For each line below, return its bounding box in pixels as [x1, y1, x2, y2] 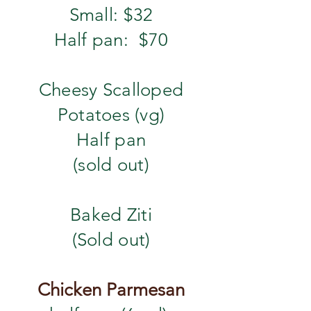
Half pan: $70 [53, 29, 169, 51]
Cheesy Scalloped [38, 79, 184, 101]
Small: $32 [69, 4, 153, 26]
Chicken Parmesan [37, 279, 185, 301]
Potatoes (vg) [57, 104, 165, 126]
